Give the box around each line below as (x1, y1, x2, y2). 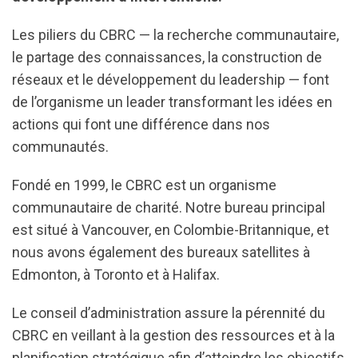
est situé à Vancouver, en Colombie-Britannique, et (12, 221, 329, 238)
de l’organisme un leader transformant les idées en (12, 93, 332, 110)
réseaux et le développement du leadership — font (12, 71, 329, 88)
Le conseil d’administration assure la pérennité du (12, 304, 325, 321)
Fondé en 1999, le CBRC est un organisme (12, 177, 276, 193)
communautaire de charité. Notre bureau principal (12, 199, 325, 216)
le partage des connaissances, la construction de (12, 49, 322, 66)
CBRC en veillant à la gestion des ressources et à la (12, 327, 335, 344)
